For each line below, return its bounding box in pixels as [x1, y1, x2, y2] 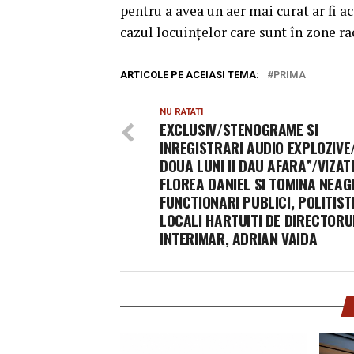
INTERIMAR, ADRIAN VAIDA [160, 227, 318, 250]
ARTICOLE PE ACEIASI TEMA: [120, 69, 259, 81]
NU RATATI [160, 107, 203, 117]
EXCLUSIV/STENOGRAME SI [160, 118, 318, 141]
